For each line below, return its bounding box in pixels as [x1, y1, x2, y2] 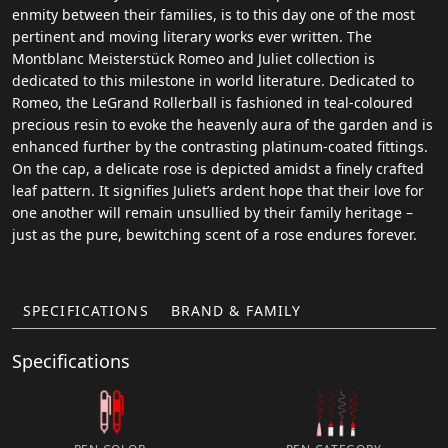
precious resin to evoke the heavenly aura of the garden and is [12, 114, 433, 134]
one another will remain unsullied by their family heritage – [12, 202, 413, 222]
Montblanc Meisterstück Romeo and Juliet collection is [12, 48, 375, 68]
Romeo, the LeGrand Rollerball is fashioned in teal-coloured [12, 92, 413, 112]
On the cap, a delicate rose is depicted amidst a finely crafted [12, 158, 424, 178]
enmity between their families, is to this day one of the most [12, 4, 415, 24]
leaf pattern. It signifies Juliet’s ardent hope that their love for [12, 180, 424, 200]
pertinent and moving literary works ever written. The [12, 26, 372, 46]
